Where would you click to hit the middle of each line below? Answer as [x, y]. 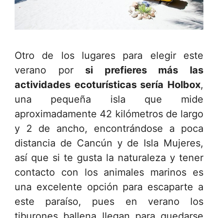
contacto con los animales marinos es [109, 172]
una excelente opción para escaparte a [109, 187]
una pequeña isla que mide [109, 99]
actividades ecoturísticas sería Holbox [108, 84]
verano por [50, 70]
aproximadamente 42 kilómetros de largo [109, 114]
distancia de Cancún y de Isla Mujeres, [109, 143]
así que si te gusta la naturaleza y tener [109, 157]
